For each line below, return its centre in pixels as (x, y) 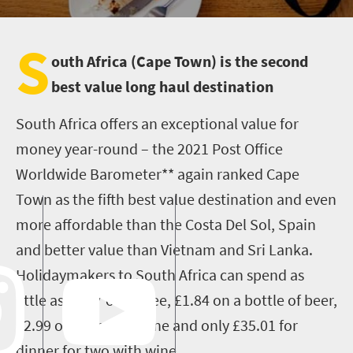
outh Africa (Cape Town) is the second (180, 61)
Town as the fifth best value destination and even (176, 199)
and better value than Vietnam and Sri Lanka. (164, 249)
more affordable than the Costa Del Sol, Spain (166, 224)
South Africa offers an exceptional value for (157, 123)
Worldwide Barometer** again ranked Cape (158, 174)
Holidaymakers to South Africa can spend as (160, 275)
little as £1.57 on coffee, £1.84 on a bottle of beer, (176, 300)
